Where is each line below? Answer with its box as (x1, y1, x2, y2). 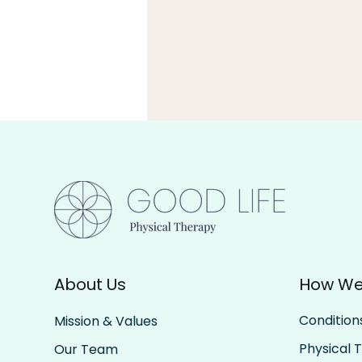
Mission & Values (54, 311, 158, 330)
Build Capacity (166, 200, 263, 220)
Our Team (54, 339, 119, 359)
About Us (54, 273, 127, 297)
